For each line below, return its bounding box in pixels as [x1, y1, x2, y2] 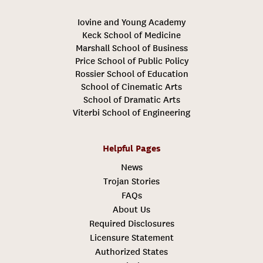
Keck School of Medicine [82, 30, 181, 41]
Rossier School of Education [75, 69, 188, 80]
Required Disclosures [89, 218, 174, 230]
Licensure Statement [89, 232, 174, 244]
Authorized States [95, 247, 168, 258]
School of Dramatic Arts [83, 95, 180, 106]
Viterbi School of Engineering [73, 107, 190, 119]
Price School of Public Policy [75, 56, 188, 67]
